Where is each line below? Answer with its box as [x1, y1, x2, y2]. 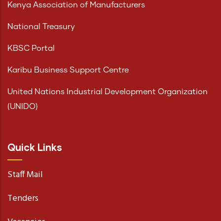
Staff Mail [7, 168, 43, 183]
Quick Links [7, 141, 62, 153]
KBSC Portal [7, 44, 55, 53]
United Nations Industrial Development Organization [7, 88, 208, 96]
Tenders [7, 191, 38, 206]
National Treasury [7, 23, 75, 31]
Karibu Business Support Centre [7, 66, 129, 74]
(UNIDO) [7, 103, 38, 111]
